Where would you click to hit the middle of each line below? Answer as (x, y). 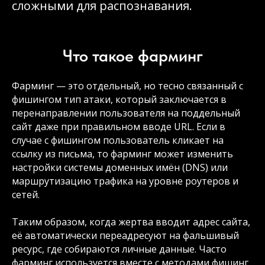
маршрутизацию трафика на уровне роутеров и (125, 181)
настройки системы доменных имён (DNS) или (120, 167)
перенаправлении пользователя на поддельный (126, 113)
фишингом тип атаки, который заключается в (119, 99)
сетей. (26, 195)
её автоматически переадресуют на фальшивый (125, 235)
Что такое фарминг (132, 56)
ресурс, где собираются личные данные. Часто (119, 249)
